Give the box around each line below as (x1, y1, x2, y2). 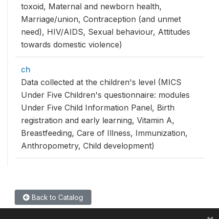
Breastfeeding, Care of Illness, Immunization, (21, 128, 188, 138)
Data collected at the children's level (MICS (21, 77, 181, 87)
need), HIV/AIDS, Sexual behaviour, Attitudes (21, 27, 190, 37)
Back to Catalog (30, 193, 83, 201)
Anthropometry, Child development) (21, 141, 154, 151)
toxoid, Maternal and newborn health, (21, 1, 162, 11)
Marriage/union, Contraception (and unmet (21, 14, 181, 24)
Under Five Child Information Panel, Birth (21, 103, 175, 112)
